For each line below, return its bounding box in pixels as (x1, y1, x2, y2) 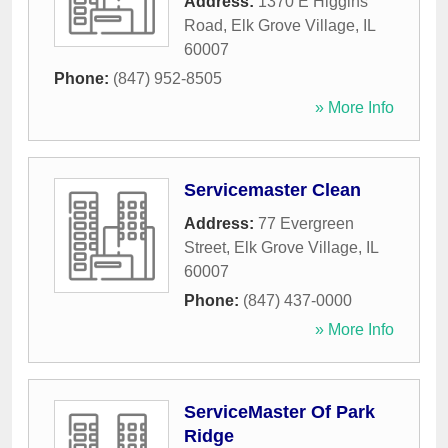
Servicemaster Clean (184, 180, 361, 201)
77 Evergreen (258, 215, 354, 233)
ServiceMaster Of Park (184, 402, 375, 423)
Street (184, 239, 226, 257)
